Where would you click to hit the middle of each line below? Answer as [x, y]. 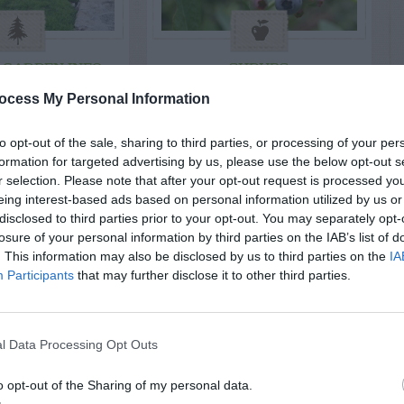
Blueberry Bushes [259, 131]
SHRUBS [259, 69]
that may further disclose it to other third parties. [212, 275]
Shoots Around [259, 100]
